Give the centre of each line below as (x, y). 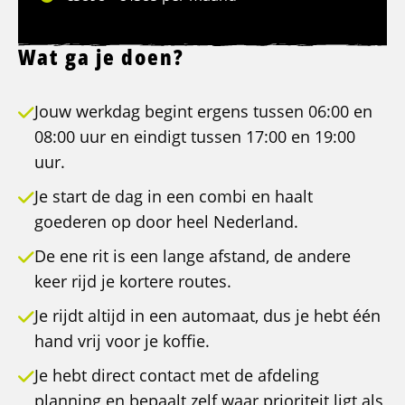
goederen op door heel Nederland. (166, 222)
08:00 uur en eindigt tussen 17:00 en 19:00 (195, 137)
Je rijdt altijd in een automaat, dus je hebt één (207, 316)
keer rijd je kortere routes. (133, 282)
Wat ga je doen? (101, 57)
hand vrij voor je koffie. (122, 341)
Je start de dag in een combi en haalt (174, 197)
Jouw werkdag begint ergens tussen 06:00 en (203, 112)
